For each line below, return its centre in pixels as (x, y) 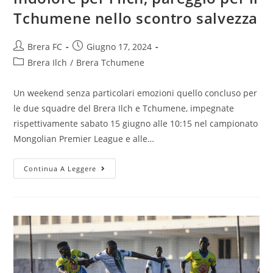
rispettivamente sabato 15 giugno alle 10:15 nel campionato (136, 123)
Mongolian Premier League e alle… (84, 138)
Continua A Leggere (60, 168)
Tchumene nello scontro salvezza (136, 18)
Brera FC (45, 46)
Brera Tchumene (111, 62)
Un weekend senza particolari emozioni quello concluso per (136, 93)
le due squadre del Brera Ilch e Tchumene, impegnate (124, 108)
